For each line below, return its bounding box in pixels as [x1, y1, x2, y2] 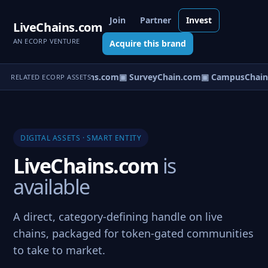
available [13, 173, 90, 200]
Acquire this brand [109, 38, 187, 49]
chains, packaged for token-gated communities [13, 226, 254, 240]
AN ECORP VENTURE [13, 36, 80, 45]
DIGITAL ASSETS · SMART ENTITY [20, 133, 142, 143]
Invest [186, 14, 212, 26]
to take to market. [13, 243, 105, 257]
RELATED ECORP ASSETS [11, 72, 91, 81]
